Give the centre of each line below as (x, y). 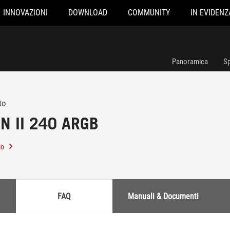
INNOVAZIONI (25, 13)
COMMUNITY (149, 13)
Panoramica (190, 62)
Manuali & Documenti (163, 196)
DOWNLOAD (88, 13)
